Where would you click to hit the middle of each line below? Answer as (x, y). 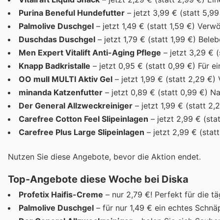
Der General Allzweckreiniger (76, 105)
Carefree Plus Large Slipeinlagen (82, 132)
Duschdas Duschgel (57, 39)
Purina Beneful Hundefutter (72, 13)
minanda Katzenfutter (61, 92)
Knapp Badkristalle (55, 66)
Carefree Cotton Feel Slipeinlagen (83, 119)
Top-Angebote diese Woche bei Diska (98, 179)
